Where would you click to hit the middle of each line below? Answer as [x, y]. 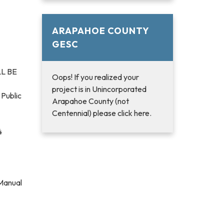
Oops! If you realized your [95, 77]
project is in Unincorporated [99, 89]
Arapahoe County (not [90, 101]
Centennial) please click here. [101, 113]
